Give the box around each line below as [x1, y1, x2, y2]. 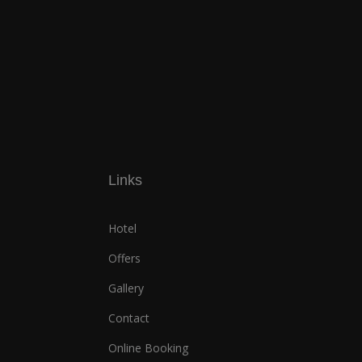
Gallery [108, 280, 145, 297]
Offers [108, 250, 141, 267]
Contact [108, 310, 150, 326]
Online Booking [108, 340, 189, 356]
